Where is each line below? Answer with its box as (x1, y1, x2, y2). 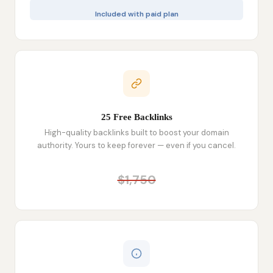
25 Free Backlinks (101, 112, 172, 122)
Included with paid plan (94, 9, 179, 19)
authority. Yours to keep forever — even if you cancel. (37, 140, 236, 151)
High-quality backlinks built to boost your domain (44, 127, 229, 138)
